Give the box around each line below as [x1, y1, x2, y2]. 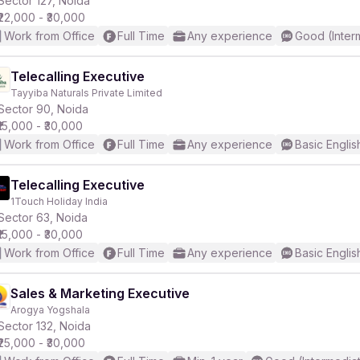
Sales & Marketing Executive [10, 285, 190, 301]
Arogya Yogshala [10, 304, 90, 316]
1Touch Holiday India [10, 195, 108, 207]
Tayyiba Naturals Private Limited [10, 87, 162, 99]
